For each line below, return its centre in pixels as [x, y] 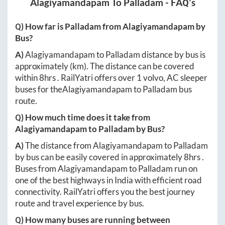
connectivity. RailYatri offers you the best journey [105, 192]
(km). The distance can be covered [132, 66]
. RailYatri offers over [97, 78]
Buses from [36, 169]
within [27, 78]
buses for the [39, 89]
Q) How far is [40, 27]
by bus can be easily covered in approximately [99, 157]
